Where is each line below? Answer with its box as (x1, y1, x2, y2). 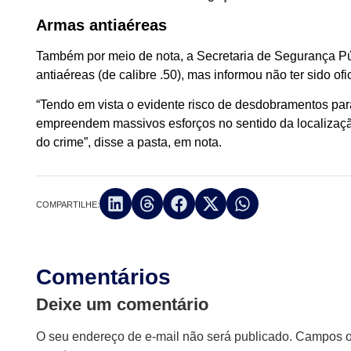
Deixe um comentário (36, 295, 209, 315)
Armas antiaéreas (36, 16, 168, 34)
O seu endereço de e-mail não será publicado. (36, 330, 293, 344)
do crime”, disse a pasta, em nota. (36, 136, 223, 150)
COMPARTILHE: (36, 199, 100, 209)
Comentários (36, 265, 172, 290)
